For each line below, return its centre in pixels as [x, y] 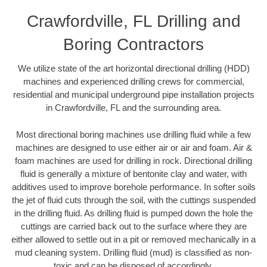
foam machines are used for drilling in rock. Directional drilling [133, 160]
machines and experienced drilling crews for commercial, [133, 82]
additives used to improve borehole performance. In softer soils [133, 187]
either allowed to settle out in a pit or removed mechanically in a [133, 239]
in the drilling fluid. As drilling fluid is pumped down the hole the [133, 213]
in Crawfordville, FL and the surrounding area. [133, 108]
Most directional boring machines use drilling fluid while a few [133, 134]
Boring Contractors [133, 45]
